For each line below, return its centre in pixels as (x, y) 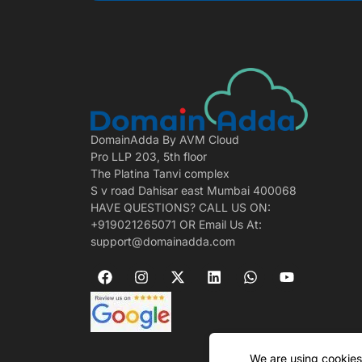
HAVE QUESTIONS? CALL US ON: (181, 207)
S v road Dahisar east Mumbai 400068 (194, 190)
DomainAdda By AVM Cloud (165, 139)
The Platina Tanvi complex (160, 173)
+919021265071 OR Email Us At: (176, 224)
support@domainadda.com (163, 241)
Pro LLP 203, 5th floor (149, 156)
